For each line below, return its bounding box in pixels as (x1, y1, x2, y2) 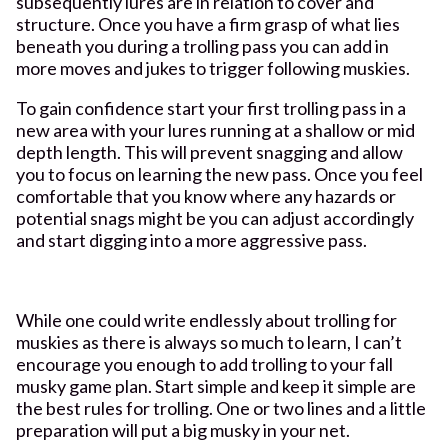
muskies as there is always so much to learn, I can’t (16, 330, 402, 353)
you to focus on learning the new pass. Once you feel (16, 162, 423, 185)
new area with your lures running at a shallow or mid (16, 118, 415, 141)
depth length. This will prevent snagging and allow (16, 140, 403, 163)
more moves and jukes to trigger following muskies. (16, 56, 410, 79)
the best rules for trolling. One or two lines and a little (16, 396, 426, 419)
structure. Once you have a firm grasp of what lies (16, 12, 400, 35)
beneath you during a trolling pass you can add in (16, 34, 389, 57)
